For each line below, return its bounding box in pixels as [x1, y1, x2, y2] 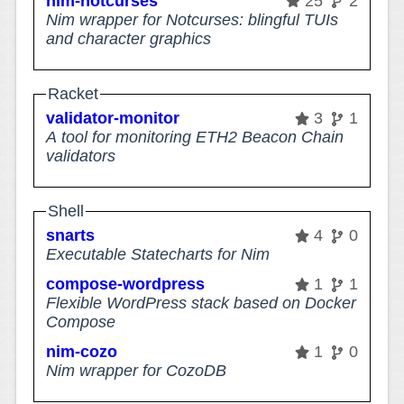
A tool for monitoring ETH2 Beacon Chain [46, 128, 344, 146]
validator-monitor [46, 109, 180, 127]
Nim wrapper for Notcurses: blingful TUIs [46, 10, 339, 29]
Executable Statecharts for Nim [46, 245, 271, 264]
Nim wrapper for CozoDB [46, 362, 227, 381]
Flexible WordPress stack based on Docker [46, 294, 357, 313]
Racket [48, 84, 99, 103]
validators [46, 147, 116, 165]
